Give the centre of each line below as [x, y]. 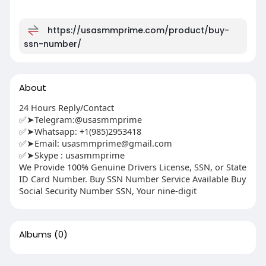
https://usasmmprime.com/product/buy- [138, 30]
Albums [35, 234]
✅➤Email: [40, 143]
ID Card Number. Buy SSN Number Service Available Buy [132, 178]
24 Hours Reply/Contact [66, 107]
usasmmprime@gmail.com [117, 143]
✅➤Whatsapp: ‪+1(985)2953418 [80, 131]
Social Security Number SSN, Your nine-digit [107, 190]
